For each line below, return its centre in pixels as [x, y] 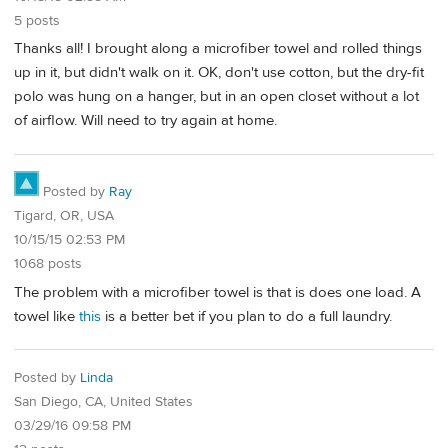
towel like [46, 316]
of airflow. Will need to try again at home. [145, 121]
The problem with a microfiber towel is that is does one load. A [217, 292]
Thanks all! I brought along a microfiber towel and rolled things [218, 49]
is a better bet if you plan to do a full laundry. [246, 316]
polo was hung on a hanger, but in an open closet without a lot [216, 97]
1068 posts [48, 263]
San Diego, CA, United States [103, 402]
